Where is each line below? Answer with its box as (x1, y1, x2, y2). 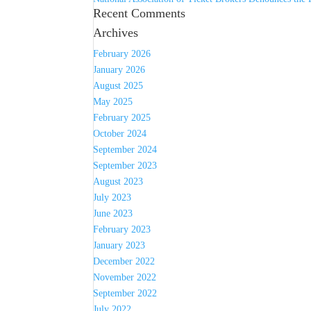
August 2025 (93, 81, 144, 91)
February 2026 (93, 49, 151, 59)
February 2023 (93, 224, 151, 235)
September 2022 (93, 288, 158, 299)
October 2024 (93, 128, 147, 139)
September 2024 (93, 144, 158, 155)
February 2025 (93, 112, 151, 123)
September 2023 (93, 160, 158, 171)
